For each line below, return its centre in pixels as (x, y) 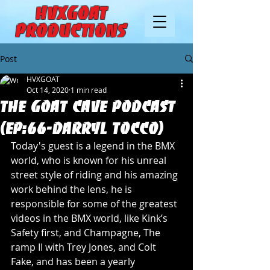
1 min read (89, 90)
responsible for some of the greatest (95, 204)
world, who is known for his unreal (90, 160)
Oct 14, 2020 (48, 90)
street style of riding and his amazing (96, 175)
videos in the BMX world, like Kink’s (90, 218)
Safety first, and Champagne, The (87, 233)
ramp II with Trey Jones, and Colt (85, 247)
